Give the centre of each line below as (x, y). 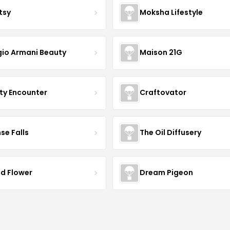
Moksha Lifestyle (171, 13)
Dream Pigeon (166, 173)
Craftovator (163, 93)
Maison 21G (161, 53)
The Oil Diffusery (170, 133)
